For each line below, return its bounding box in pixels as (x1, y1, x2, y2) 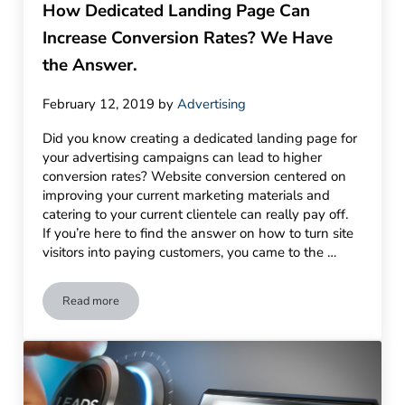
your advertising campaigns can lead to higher (42, 147, 323, 166)
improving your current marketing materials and (42, 185, 331, 204)
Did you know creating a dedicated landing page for (42, 128, 358, 147)
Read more (62, 292, 120, 309)
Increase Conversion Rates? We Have (42, 26, 334, 51)
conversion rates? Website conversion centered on (42, 166, 347, 185)
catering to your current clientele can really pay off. (42, 204, 353, 223)
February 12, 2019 (42, 94, 155, 113)
